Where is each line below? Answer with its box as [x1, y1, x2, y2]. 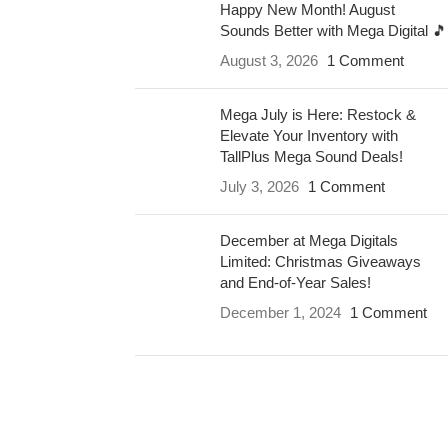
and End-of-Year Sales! [219, 274, 371, 291]
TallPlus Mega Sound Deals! [219, 148, 403, 165]
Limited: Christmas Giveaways [219, 253, 421, 270]
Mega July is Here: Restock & [219, 106, 416, 123]
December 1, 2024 [219, 304, 341, 321]
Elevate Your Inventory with [219, 127, 398, 144]
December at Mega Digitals [219, 232, 398, 249]
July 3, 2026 [219, 178, 299, 195]
